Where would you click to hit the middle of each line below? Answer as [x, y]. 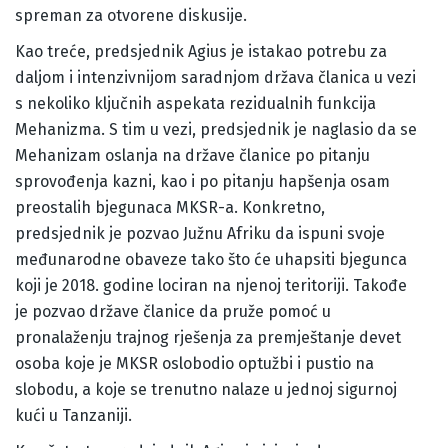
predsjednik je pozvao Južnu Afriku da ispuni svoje [200, 234]
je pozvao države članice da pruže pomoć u [173, 312]
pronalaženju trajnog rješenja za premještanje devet [208, 338]
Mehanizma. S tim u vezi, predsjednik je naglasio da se [216, 130]
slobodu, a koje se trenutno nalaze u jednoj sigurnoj [206, 390]
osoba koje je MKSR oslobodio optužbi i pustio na [194, 364]
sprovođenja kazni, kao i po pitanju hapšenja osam [202, 182]
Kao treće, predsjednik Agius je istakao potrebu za [201, 52]
